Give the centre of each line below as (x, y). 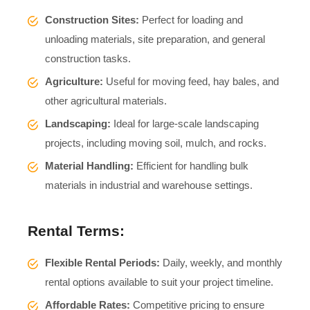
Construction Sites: (92, 19)
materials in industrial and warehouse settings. (149, 185)
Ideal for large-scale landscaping (185, 123)
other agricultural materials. (106, 100)
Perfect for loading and (191, 19)
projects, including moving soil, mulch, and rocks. (156, 143)
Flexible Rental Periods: (102, 262)
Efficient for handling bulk (191, 165)
